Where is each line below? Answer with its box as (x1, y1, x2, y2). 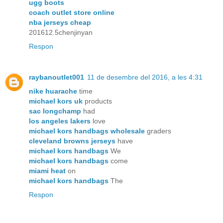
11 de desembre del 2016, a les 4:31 (87, 73, 203, 81)
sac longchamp (29, 107, 81, 115)
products (83, 97, 112, 105)
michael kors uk (29, 97, 83, 105)
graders (145, 126, 171, 135)
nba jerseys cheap (29, 18, 91, 26)
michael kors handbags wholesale (29, 126, 145, 135)
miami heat (29, 166, 66, 175)
